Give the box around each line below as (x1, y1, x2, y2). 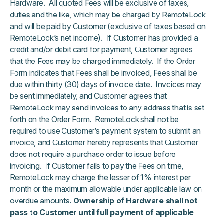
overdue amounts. (10, 196, 73, 205)
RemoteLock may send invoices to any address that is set (10, 103, 204, 112)
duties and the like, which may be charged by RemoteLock (10, 10, 206, 19)
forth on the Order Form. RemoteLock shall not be (10, 114, 179, 124)
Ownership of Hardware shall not (73, 196, 198, 205)
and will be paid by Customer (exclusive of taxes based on (10, 21, 206, 31)
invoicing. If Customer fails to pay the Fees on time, (10, 161, 184, 170)
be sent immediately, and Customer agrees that (10, 91, 167, 101)
